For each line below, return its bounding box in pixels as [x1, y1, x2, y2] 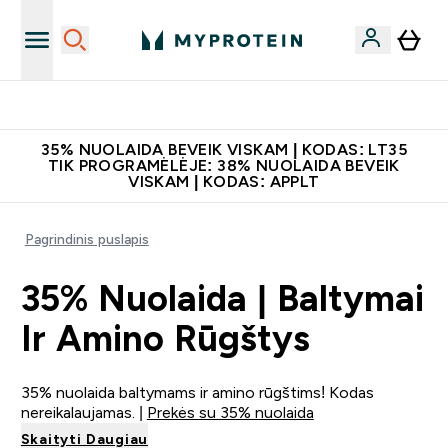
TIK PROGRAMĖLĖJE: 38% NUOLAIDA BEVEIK [48, 157, 400, 174]
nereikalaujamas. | [20, 404, 147, 421]
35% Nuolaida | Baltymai [20, 278, 424, 319]
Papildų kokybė [187, 97, 285, 113]
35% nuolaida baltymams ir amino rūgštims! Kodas [20, 384, 374, 401]
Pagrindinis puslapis [24, 231, 149, 247]
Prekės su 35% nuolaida [146, 404, 314, 421]
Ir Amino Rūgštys [20, 318, 310, 359]
